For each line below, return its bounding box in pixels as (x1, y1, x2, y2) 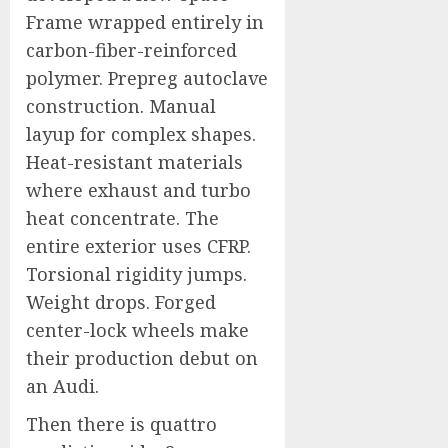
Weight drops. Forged (26, 290, 216, 314)
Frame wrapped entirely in (26, 10, 264, 34)
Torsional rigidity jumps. (26, 262, 247, 286)
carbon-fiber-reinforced (26, 38, 237, 62)
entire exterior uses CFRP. (26, 234, 251, 258)
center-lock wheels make (26, 318, 249, 342)
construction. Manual (26, 94, 216, 118)
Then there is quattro (26, 412, 217, 436)
